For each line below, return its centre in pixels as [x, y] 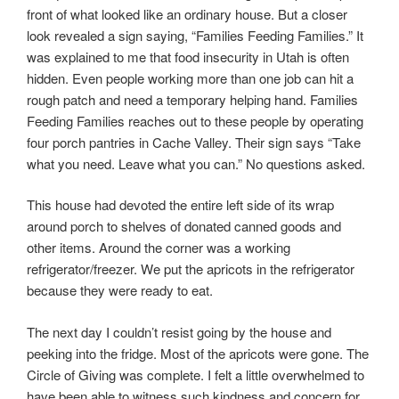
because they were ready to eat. [120, 290]
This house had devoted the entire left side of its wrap [180, 205]
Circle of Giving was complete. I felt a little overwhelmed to [195, 374]
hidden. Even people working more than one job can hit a [190, 77]
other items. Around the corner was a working [159, 248]
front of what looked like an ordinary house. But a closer [187, 13]
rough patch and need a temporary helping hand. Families [192, 99]
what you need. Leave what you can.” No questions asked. [196, 163]
